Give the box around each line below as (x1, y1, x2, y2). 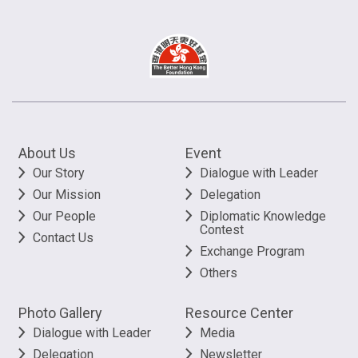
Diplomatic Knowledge (200, 208, 326, 224)
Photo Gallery (18, 304, 102, 321)
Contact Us (33, 229, 93, 245)
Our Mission (33, 186, 101, 202)
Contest (200, 221, 244, 237)
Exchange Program (200, 243, 304, 259)
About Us (18, 144, 76, 161)
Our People (33, 208, 96, 224)
